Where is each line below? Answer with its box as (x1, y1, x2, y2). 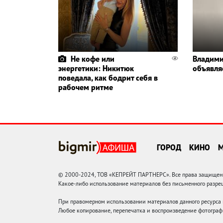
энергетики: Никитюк (58, 63, 134, 74)
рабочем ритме (58, 82, 113, 93)
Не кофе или (71, 54, 114, 64)
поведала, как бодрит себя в (58, 73, 158, 83)
